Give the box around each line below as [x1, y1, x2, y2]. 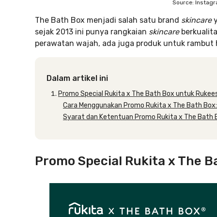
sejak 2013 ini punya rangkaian [35, 27, 149, 36]
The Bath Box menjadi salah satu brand [35, 15, 181, 25]
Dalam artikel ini [46, 74, 108, 83]
